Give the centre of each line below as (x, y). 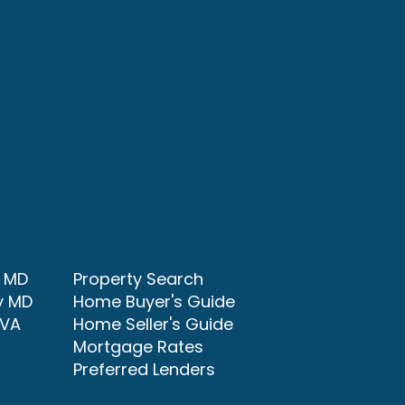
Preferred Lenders (144, 369)
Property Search (138, 279)
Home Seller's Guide (153, 324)
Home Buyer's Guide (154, 301)
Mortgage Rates (138, 347)
